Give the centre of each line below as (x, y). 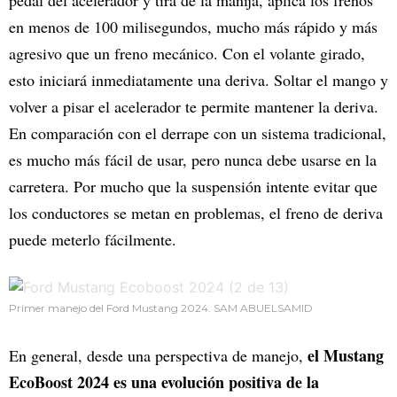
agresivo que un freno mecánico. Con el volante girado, (187, 53)
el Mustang (346, 355)
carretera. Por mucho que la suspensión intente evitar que (193, 186)
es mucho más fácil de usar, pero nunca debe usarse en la (193, 159)
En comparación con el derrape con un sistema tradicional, (198, 132)
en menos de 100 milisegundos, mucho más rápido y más (193, 26)
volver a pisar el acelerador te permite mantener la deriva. (194, 106)
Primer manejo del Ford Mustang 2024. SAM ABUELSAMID (161, 307)
